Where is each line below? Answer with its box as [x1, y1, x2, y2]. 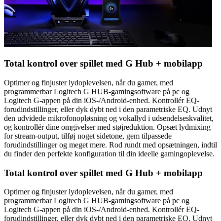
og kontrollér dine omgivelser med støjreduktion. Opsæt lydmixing [4, 122, 211, 131]
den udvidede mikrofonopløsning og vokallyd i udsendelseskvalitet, [4, 113, 214, 122]
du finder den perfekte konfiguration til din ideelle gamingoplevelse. [4, 149, 215, 158]
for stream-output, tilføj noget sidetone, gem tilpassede [4, 131, 172, 140]
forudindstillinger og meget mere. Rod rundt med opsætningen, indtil [4, 140, 217, 149]
